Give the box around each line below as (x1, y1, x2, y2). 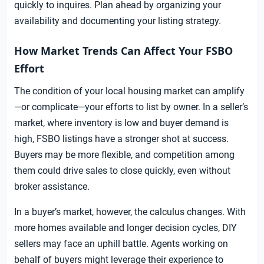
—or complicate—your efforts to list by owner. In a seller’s (14, 101, 248, 113)
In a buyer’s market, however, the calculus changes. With (14, 206, 246, 218)
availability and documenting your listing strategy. (14, 15, 221, 27)
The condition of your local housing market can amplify (14, 85, 245, 97)
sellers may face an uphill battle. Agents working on (14, 238, 228, 250)
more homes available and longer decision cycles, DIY (14, 222, 237, 234)
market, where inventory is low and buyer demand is (14, 117, 229, 129)
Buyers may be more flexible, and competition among (14, 149, 235, 161)
